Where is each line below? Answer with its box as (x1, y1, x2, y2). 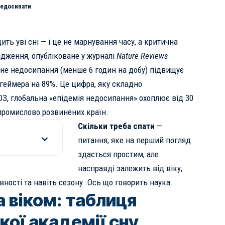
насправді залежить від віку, (77, 163, 182, 173)
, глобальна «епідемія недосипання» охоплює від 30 (7, 93, 193, 103)
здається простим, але (77, 149, 159, 159)
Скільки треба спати (77, 121, 155, 131)
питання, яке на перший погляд (77, 135, 191, 145)
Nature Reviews (116, 51, 168, 61)
